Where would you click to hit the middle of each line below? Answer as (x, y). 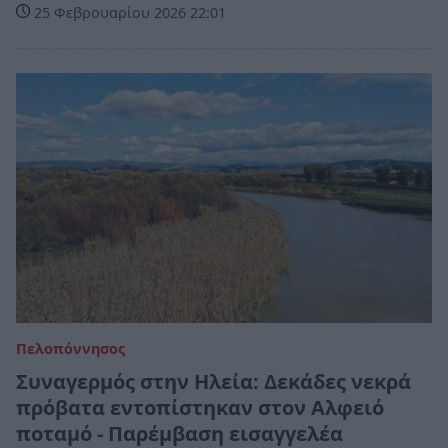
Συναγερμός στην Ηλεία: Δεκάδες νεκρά (213, 381)
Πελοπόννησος (70, 348)
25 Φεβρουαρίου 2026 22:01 (128, 13)
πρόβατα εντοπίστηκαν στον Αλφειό (200, 407)
